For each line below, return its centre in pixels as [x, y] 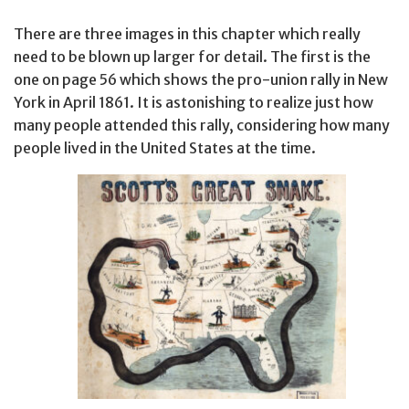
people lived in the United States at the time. [165, 147]
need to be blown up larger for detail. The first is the [192, 56]
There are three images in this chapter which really [187, 33]
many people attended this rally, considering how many [202, 125]
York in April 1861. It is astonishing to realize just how [194, 102]
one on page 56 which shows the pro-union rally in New [201, 79]
